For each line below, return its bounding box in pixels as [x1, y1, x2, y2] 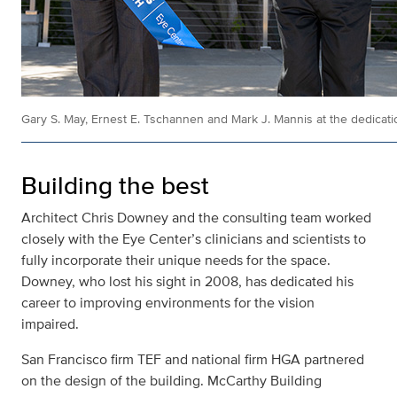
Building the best [21, 167, 209, 204]
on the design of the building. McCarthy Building [21, 370, 322, 392]
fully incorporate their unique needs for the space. [21, 250, 331, 271]
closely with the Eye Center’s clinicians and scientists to [21, 229, 366, 250]
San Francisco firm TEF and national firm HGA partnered [21, 349, 364, 370]
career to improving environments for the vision [21, 292, 315, 314]
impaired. [21, 314, 82, 335]
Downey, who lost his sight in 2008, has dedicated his [21, 271, 354, 292]
